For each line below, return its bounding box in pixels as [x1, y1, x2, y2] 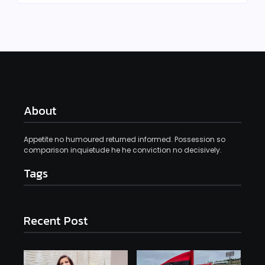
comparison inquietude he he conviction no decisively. [24, 144, 222, 155]
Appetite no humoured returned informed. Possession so [24, 134, 225, 144]
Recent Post [24, 211, 88, 230]
